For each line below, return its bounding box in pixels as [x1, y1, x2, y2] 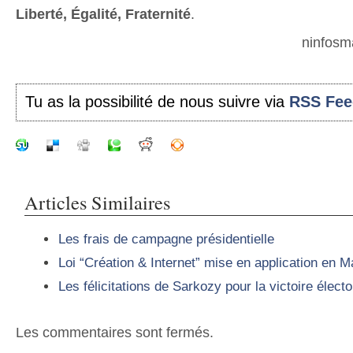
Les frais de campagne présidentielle [58, 231, 274, 247]
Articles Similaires [24, 188, 170, 215]
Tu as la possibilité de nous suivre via [25, 93, 290, 111]
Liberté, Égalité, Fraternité [16, 6, 191, 22]
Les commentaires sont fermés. [16, 324, 214, 340]
